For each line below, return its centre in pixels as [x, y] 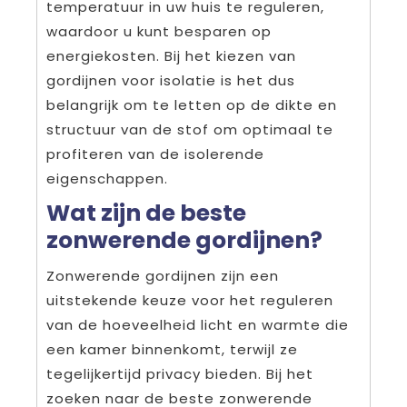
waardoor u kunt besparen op [159, 32]
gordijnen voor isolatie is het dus [171, 81]
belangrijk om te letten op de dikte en [192, 105]
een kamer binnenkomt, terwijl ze [172, 350]
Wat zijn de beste [146, 213]
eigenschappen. [107, 179]
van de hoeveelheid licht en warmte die [198, 325]
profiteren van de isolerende [155, 154]
